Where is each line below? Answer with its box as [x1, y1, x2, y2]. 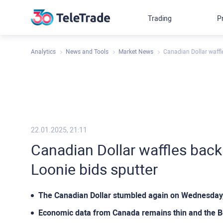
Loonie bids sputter [31, 161, 158, 178]
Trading [148, 14, 172, 22]
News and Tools [66, 48, 109, 55]
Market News [118, 48, 153, 55]
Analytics [31, 48, 56, 55]
